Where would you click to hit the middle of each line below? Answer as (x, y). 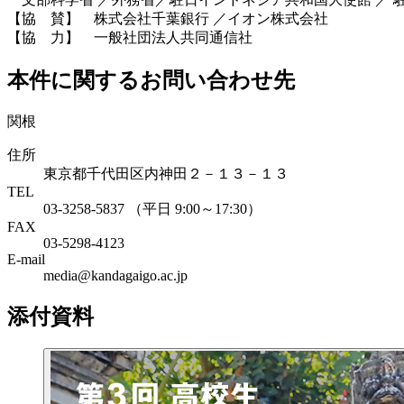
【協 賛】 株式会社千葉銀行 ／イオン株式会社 (168, 18)
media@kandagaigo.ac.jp (115, 275)
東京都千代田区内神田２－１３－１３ (166, 173)
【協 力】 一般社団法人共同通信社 (130, 37)
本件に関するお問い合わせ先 (151, 80)
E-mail (26, 259)
